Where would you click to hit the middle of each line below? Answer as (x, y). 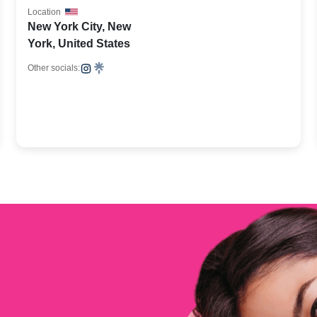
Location (45, 12)
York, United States (79, 44)
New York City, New (80, 27)
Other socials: (54, 68)
